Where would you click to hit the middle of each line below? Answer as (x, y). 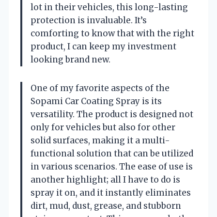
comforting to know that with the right (112, 33)
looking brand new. (70, 59)
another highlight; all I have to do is (105, 179)
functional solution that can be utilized (112, 153)
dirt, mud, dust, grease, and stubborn (106, 206)
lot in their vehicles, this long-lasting (109, 7)
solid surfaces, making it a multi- (100, 140)
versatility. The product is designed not (112, 114)
